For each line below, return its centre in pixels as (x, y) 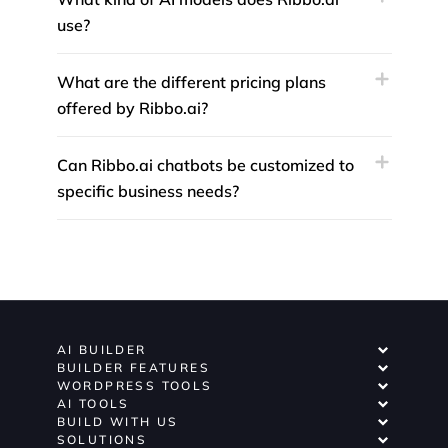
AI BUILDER (101, 350)
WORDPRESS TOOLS (134, 386)
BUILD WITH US (117, 422)
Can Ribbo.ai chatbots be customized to (205, 165)
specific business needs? (147, 191)
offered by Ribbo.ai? (132, 108)
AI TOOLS (93, 404)
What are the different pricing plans (191, 82)
